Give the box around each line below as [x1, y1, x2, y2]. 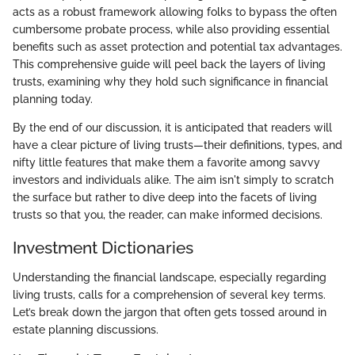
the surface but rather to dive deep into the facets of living [13, 190, 317, 204]
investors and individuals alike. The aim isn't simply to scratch [13, 173, 334, 186]
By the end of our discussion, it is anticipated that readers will [13, 120, 332, 134]
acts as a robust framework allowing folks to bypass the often [13, 5, 337, 18]
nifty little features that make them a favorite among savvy [13, 155, 320, 169]
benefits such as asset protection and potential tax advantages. [13, 40, 342, 53]
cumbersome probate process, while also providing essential [13, 22, 330, 36]
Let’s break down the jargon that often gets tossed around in [13, 306, 326, 319]
